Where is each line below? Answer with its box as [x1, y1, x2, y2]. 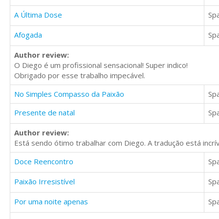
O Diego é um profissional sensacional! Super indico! [14, 60, 188, 70]
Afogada [14, 30, 42, 40]
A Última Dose [14, 10, 62, 20]
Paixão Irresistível [14, 176, 75, 187]
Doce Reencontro [14, 156, 73, 167]
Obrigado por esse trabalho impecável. [14, 70, 145, 81]
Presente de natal [14, 108, 75, 118]
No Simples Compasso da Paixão [14, 89, 124, 99]
